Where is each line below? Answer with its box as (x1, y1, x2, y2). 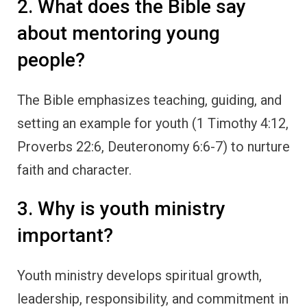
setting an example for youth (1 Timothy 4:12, (17, 114, 288, 132)
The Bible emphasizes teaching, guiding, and (17, 91, 282, 108)
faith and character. (17, 161, 132, 178)
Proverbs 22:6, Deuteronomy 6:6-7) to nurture (17, 138, 290, 155)
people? (17, 48, 85, 71)
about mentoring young (17, 21, 220, 45)
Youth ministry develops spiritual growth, (17, 267, 262, 284)
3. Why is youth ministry (17, 197, 225, 220)
